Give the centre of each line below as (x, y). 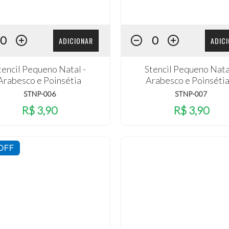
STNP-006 (39, 94)
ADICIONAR (76, 41)
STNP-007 (191, 94)
